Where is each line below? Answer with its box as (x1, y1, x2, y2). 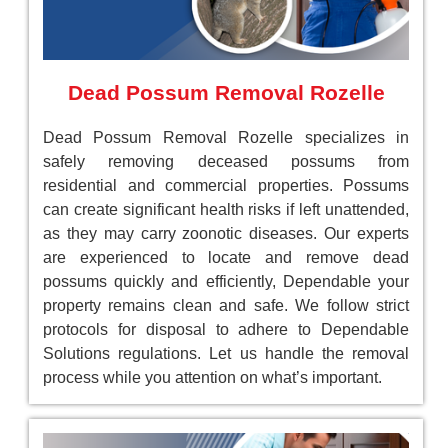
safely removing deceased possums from (43, 152, 409, 170)
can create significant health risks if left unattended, (43, 200, 409, 218)
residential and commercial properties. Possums (43, 176, 409, 194)
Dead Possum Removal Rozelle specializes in (43, 128, 409, 146)
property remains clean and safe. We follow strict (43, 296, 409, 314)
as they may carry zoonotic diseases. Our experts (43, 224, 409, 242)
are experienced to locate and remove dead (43, 248, 409, 266)
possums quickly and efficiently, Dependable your (43, 272, 409, 290)
